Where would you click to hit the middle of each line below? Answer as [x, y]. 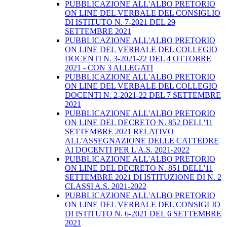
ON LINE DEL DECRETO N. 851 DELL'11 [139, 168]
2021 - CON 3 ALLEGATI [109, 68]
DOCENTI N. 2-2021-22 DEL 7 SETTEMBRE [143, 95]
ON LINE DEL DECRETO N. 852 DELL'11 [139, 123]
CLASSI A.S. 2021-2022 [106, 186]
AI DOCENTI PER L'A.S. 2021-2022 [127, 150]
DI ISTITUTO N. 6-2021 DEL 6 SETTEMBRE [143, 214]
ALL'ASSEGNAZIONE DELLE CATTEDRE [142, 141]
